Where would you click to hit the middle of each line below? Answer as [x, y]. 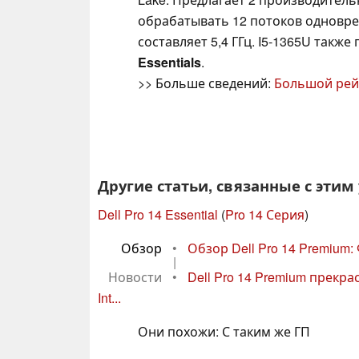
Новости [135, 276]
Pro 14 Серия [265, 214]
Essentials [169, 62]
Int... [109, 297]
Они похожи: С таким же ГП [224, 331]
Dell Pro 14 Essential [158, 214]
